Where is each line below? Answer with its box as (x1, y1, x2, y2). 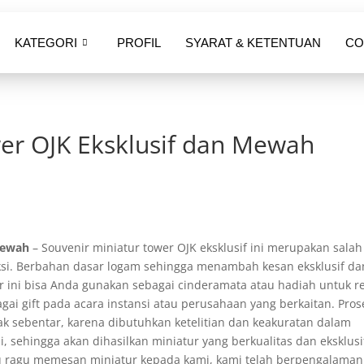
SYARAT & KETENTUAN (185, 36, 322, 50)
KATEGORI (15, 36, 78, 50)
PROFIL (117, 36, 162, 50)
